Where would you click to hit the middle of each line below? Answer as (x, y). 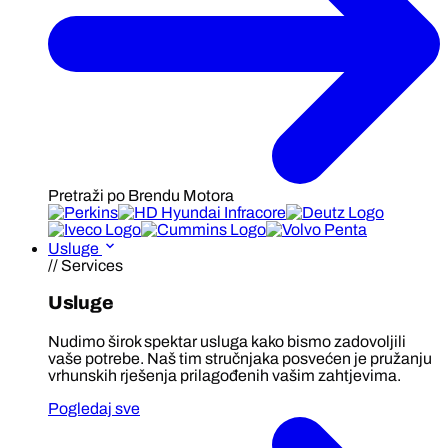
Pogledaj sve (94, 408)
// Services (85, 266)
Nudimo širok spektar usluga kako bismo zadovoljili (227, 341)
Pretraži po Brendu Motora (141, 196)
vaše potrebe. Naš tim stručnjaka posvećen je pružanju (240, 358)
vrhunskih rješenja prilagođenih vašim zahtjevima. (224, 375)
